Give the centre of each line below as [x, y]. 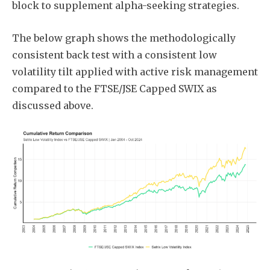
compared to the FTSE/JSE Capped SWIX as [115, 89]
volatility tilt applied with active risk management [135, 72]
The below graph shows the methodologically [124, 38]
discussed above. [53, 106]
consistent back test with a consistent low [115, 55]
